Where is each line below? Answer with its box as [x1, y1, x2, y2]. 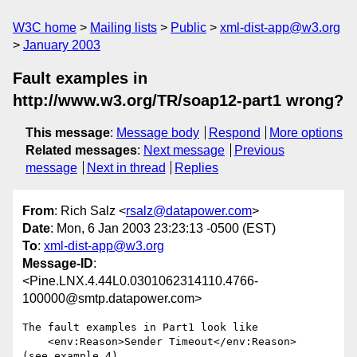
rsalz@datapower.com [126, 204, 252, 218]
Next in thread [86, 161, 166, 175]
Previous [233, 143, 284, 157]
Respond [208, 126, 261, 139]
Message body [116, 126, 199, 139]
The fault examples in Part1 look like [22, 321, 258, 334]
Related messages [25, 143, 137, 157]
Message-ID [22, 257, 93, 271]
